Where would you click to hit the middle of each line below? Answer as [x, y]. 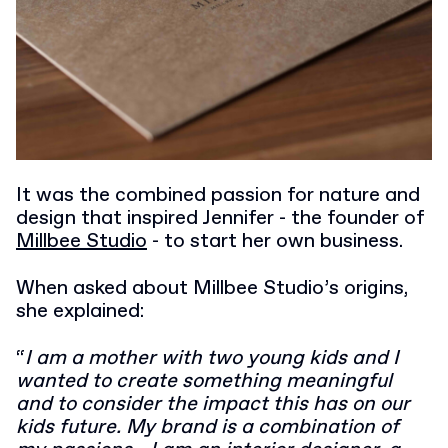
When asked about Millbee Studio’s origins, [212, 288]
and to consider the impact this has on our [213, 404]
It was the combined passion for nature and [218, 195]
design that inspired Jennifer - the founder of [220, 218]
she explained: [80, 311]
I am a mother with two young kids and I [212, 358]
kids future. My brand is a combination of [207, 427]
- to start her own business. [275, 241]
